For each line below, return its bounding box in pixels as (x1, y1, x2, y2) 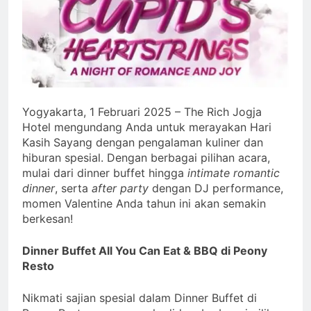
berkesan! (22, 211, 76, 226)
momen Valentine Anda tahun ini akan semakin (22, 196, 266, 210)
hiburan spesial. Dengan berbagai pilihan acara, (22, 150, 270, 165)
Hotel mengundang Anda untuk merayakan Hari (22, 119, 271, 134)
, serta (55, 180, 92, 195)
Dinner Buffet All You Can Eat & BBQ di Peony (22, 243, 267, 258)
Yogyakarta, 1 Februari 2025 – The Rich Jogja (22, 104, 262, 119)
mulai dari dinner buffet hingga (22, 165, 187, 180)
